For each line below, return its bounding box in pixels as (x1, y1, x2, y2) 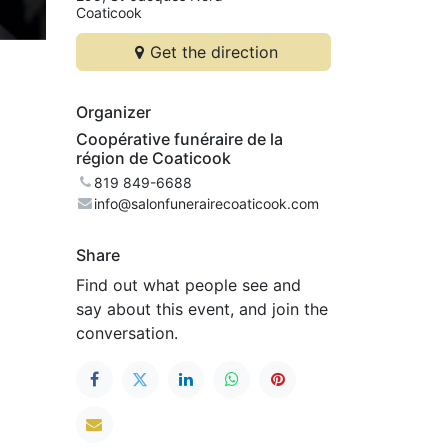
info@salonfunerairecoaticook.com (94, 194, 319, 212)
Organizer (76, 101, 151, 122)
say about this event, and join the (76, 298, 328, 319)
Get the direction (149, 41, 278, 62)
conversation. (76, 322, 178, 343)
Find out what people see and (76, 274, 301, 295)
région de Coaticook (76, 147, 231, 168)
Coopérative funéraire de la (76, 128, 283, 149)
